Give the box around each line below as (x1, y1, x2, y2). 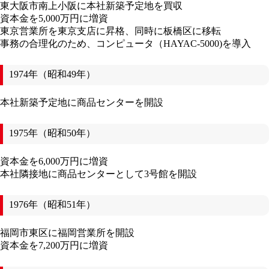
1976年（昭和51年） (8, 199, 95, 210)
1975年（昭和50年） (8, 128, 95, 139)
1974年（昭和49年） (8, 69, 95, 80)
